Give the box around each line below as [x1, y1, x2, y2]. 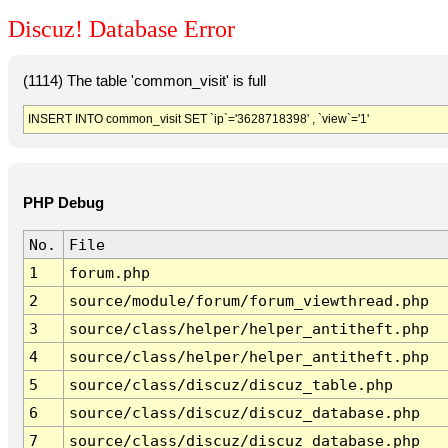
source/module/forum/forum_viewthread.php [68, 292, 429, 310]
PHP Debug [22, 195, 104, 212]
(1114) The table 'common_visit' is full [22, 72, 266, 89]
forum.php [68, 264, 150, 282]
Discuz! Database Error [8, 16, 235, 43]
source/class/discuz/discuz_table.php [68, 376, 393, 394]
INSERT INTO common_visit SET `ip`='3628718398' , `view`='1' [27, 111, 369, 126]
